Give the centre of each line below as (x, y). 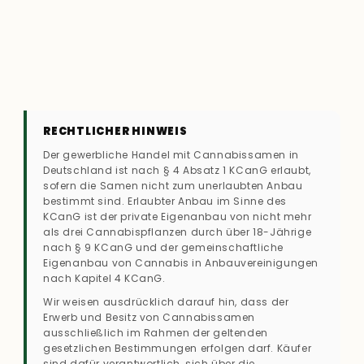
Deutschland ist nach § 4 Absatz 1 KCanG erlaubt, (177, 170)
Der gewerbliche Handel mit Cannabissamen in (171, 154)
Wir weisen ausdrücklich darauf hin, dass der (166, 301)
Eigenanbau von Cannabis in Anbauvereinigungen (181, 262)
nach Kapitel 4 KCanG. (104, 278)
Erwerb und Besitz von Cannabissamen (149, 317)
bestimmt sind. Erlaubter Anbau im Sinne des (165, 201)
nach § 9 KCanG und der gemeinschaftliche (164, 247)
